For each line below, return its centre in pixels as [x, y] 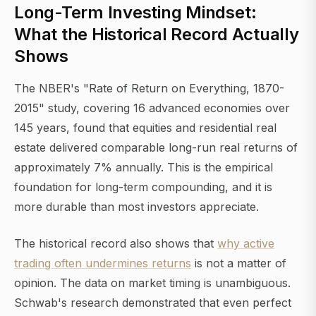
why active [246, 244]
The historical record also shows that [116, 244]
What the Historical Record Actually [157, 35]
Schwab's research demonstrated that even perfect [153, 303]
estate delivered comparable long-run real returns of [156, 148]
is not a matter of [239, 263]
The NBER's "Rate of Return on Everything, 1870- [149, 89]
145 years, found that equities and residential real [145, 128]
